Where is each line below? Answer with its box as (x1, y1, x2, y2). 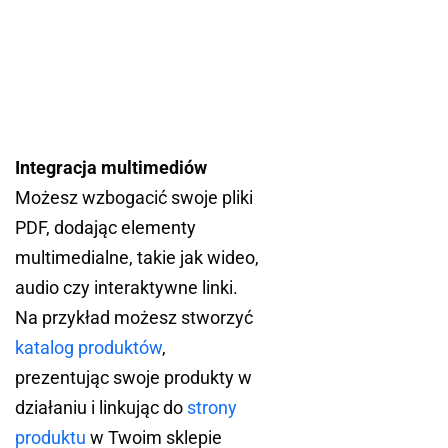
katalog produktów (15, 337, 162, 359)
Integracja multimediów (15, 157, 207, 179)
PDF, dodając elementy (15, 217, 196, 239)
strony (187, 397, 237, 419)
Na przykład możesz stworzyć (15, 307, 253, 329)
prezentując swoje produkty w (15, 367, 252, 389)
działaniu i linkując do (15, 397, 187, 419)
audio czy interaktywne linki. (15, 277, 238, 299)
